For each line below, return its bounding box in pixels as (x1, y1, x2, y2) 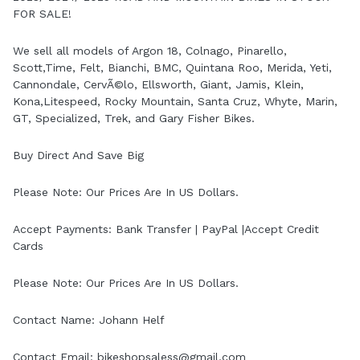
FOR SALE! (13, 6, 72, 20)
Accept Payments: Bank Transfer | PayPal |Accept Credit (13, 222, 319, 235)
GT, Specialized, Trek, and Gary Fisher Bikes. (13, 111, 259, 125)
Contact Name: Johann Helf (13, 313, 165, 326)
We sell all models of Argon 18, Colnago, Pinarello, (13, 43, 287, 57)
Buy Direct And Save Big (13, 148, 144, 162)
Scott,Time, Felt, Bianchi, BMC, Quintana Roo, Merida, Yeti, (13, 60, 332, 74)
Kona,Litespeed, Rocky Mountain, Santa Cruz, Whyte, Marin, (13, 94, 337, 108)
